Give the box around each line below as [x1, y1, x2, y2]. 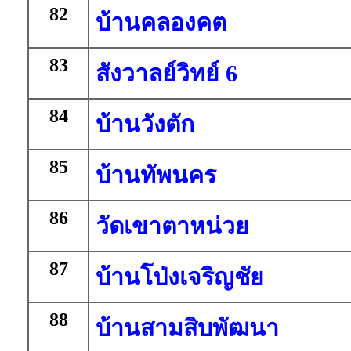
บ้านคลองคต [96, 9, 226, 35]
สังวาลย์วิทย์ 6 [96, 60, 237, 86]
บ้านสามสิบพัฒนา [96, 315, 279, 341]
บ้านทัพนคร [96, 162, 216, 188]
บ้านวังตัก [96, 111, 194, 137]
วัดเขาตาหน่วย [96, 213, 249, 239]
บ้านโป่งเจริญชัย [96, 264, 264, 290]
